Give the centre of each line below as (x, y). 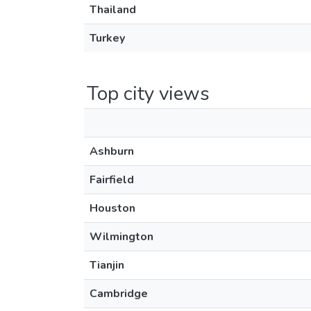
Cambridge (119, 294)
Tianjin (107, 265)
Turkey (107, 38)
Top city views (148, 94)
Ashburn (112, 151)
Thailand (113, 10)
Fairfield (112, 180)
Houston (112, 208)
